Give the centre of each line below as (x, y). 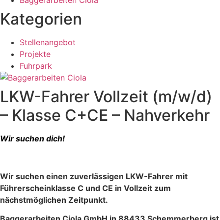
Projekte (35, 54)
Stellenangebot (48, 42)
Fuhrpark (36, 66)
